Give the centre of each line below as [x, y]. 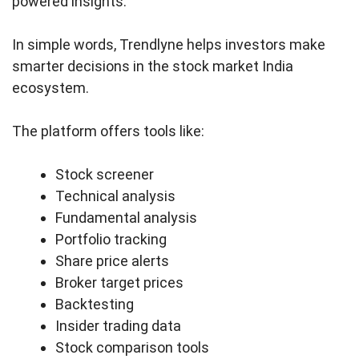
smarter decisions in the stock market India [153, 66]
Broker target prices [119, 282]
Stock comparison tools [132, 347]
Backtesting [95, 304]
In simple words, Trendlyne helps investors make [169, 44]
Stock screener [105, 174]
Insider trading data [118, 325]
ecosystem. [50, 87]
